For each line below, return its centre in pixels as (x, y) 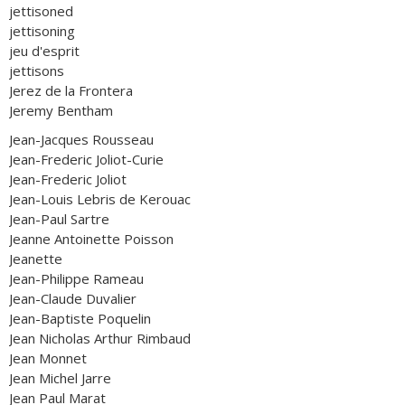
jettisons (37, 71)
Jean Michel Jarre (60, 378)
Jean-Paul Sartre (59, 219)
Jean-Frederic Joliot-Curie (86, 159)
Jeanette (36, 259)
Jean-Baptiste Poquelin (80, 318)
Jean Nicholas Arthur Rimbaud (100, 338)
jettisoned (41, 11)
